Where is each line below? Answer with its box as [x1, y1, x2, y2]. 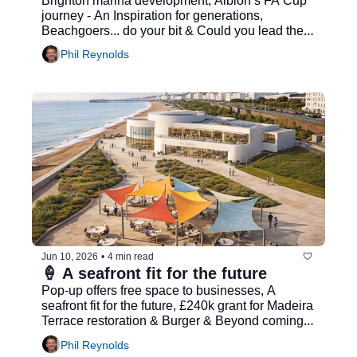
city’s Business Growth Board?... [41, 38, 224, 53]
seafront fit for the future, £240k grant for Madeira [41, 299, 313, 312]
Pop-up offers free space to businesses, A [41, 284, 276, 297]
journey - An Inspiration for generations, [41, 8, 263, 22]
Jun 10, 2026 [41, 250, 98, 262]
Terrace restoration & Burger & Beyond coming [41, 314, 304, 328]
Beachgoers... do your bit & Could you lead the [41, 23, 304, 37]
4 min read [108, 250, 154, 262]
